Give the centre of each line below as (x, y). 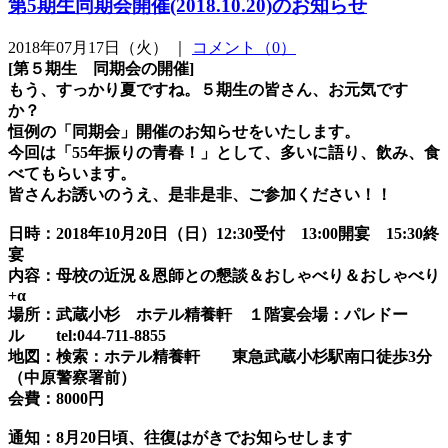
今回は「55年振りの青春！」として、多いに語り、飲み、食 (224, 152)
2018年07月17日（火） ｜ (100, 47)
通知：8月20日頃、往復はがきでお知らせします (180, 437)
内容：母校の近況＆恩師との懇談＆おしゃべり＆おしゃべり (224, 275)
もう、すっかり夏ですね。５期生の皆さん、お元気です (208, 89)
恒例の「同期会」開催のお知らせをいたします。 (184, 131)
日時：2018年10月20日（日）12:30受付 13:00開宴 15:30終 (223, 233)
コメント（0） (244, 47)
